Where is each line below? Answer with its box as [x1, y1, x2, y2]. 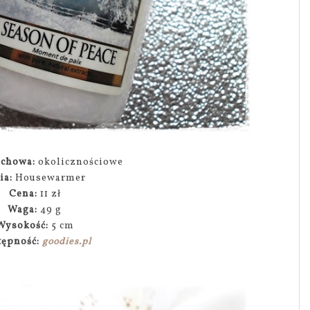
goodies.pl [42, 235, 92, 248]
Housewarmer [12, 172, 86, 185]
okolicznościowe [37, 156, 123, 169]
